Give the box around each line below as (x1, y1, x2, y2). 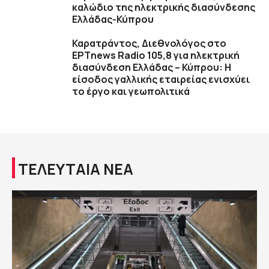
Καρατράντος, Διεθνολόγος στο (72, 37, 226, 50)
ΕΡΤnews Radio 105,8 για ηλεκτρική (72, 49, 240, 62)
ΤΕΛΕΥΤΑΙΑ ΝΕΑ (18, 159, 133, 180)
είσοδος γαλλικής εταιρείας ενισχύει (72, 73, 250, 86)
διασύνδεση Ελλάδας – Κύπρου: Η (72, 61, 231, 74)
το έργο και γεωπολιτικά (72, 85, 190, 98)
